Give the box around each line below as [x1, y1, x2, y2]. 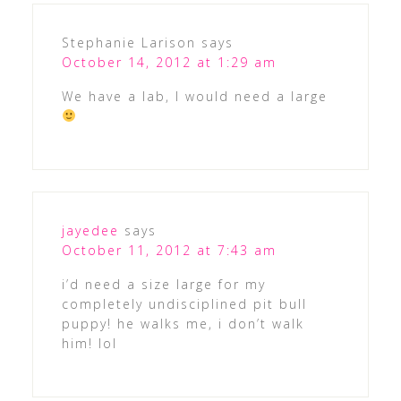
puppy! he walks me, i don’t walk [61, 314, 304, 332]
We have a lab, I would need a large [61, 87, 328, 105]
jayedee [61, 221, 119, 239]
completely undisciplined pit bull [61, 294, 307, 312]
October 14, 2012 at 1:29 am [61, 53, 277, 71]
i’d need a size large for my [61, 275, 266, 293]
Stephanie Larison [61, 33, 196, 51]
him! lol [61, 334, 117, 352]
